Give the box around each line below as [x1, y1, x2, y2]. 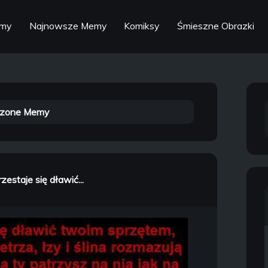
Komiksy [124, 20, 160, 32]
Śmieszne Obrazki [176, 20, 254, 32]
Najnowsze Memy [29, 20, 106, 32]
